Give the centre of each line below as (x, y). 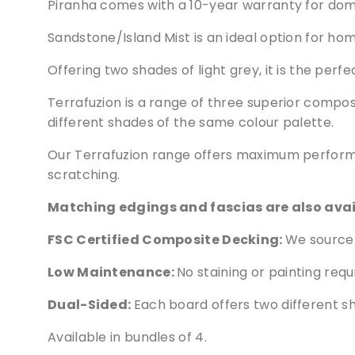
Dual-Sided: (91, 304)
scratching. (84, 174)
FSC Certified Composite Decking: (166, 239)
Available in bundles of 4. (127, 337)
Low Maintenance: (113, 272)
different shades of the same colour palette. (191, 122)
